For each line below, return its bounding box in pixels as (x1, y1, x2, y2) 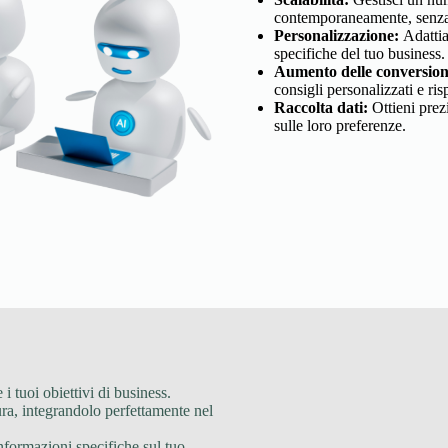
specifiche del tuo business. (274, 45, 445, 63)
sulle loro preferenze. (274, 117, 406, 135)
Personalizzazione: (274, 27, 399, 45)
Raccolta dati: (274, 99, 368, 117)
